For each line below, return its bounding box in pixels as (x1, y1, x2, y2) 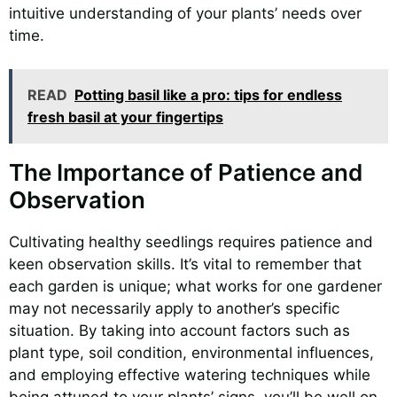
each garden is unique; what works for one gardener (9, 277, 382, 296)
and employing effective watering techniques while (9, 366, 370, 385)
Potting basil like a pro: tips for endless (74, 86, 342, 105)
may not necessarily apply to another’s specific (9, 300, 339, 318)
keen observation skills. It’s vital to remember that (9, 255, 362, 274)
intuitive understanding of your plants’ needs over (9, 4, 362, 22)
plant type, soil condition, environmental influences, (9, 344, 374, 362)
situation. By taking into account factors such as (9, 322, 350, 340)
